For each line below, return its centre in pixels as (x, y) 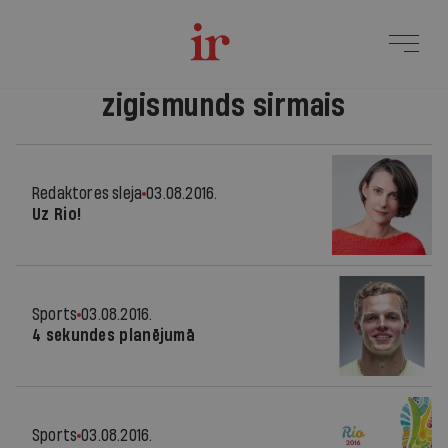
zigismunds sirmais (224, 106)
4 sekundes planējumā (113, 335)
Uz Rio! (57, 214)
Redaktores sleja (87, 193)
